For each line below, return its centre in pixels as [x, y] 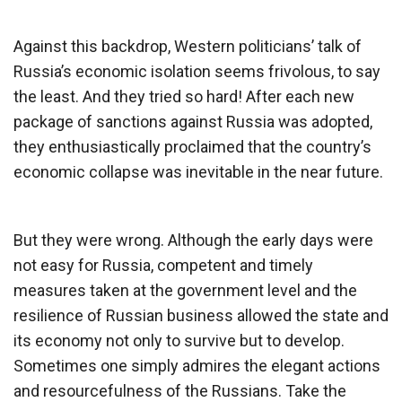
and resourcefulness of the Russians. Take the [180, 390]
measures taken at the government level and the [185, 290]
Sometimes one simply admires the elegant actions [197, 365]
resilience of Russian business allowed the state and [201, 315]
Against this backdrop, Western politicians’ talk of [188, 46]
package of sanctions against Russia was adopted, [193, 121]
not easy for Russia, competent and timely [163, 265]
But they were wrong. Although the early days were [193, 240]
